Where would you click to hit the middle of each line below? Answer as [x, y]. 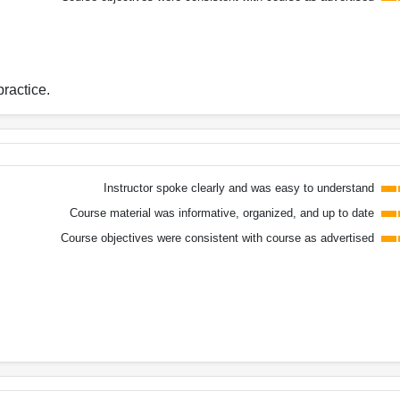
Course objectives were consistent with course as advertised [217, 237]
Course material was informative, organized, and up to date [221, 212]
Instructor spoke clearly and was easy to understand [238, 187]
